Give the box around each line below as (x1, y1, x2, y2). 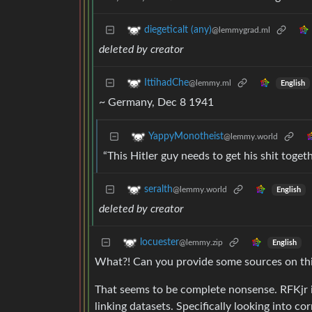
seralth (144, 185, 173, 195)
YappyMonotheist (148, 132, 224, 142)
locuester (140, 237, 179, 248)
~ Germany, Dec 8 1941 (99, 97, 214, 109)
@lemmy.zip (179, 238, 223, 247)
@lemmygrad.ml (212, 26, 270, 35)
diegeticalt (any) (144, 25, 212, 36)
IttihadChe (144, 78, 189, 88)
